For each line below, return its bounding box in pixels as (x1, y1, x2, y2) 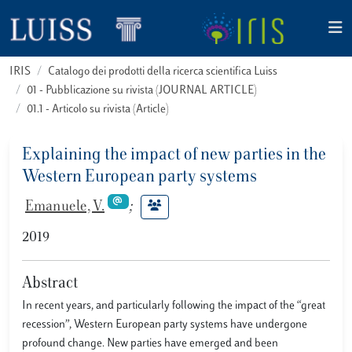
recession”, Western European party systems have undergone (22, 319, 307, 331)
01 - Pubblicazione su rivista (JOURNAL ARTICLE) (27, 85, 257, 97)
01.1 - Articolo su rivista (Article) (27, 104, 169, 115)
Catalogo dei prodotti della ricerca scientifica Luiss (48, 66, 277, 78)
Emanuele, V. (25, 200, 104, 214)
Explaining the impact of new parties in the (22, 147, 326, 164)
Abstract (22, 276, 78, 291)
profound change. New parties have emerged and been (22, 338, 278, 350)
